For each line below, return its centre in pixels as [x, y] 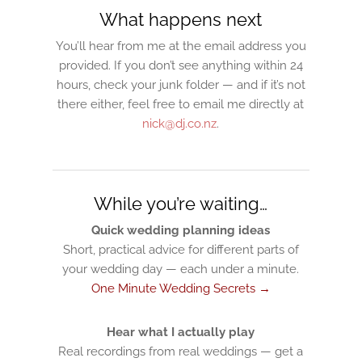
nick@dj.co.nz [180, 124]
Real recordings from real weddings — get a [181, 351]
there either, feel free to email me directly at [181, 104]
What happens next [181, 19]
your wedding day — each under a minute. [181, 269]
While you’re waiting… [181, 204]
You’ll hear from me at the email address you [181, 46]
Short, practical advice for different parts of [181, 250]
